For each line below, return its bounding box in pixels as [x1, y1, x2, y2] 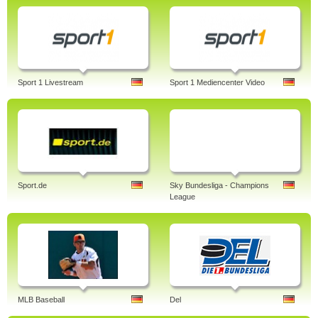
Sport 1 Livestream [18, 78, 83, 87]
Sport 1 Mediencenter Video [170, 78, 265, 87]
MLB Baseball [18, 295, 65, 304]
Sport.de [18, 181, 47, 190]
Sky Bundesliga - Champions [170, 181, 269, 190]
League [170, 192, 195, 201]
